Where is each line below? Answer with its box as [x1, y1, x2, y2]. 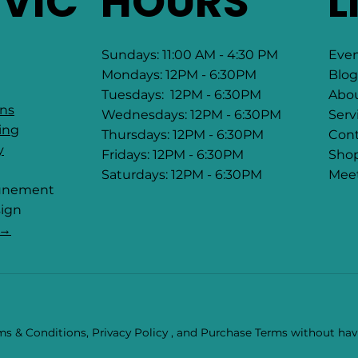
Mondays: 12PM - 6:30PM [101, 67, 257, 83]
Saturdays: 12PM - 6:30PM [101, 167, 262, 183]
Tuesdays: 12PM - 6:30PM [101, 87, 261, 103]
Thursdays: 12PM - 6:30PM [101, 127, 264, 143]
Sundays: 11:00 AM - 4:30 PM [101, 47, 278, 63]
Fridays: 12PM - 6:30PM [101, 147, 244, 163]
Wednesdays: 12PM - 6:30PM [101, 107, 281, 123]
